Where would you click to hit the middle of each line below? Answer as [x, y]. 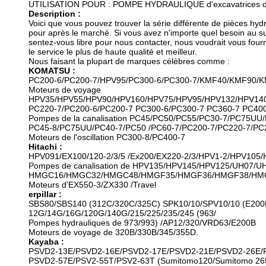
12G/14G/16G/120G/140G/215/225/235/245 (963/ [122, 213]
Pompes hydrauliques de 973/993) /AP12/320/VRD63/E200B [142, 223]
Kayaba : [46, 242]
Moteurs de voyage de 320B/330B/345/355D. [113, 232]
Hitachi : [45, 147]
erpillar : [45, 194]
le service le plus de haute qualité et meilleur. [113, 52]
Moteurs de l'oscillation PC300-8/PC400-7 [107, 137]
